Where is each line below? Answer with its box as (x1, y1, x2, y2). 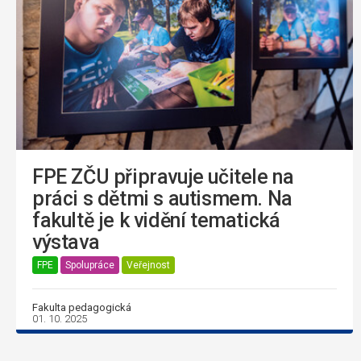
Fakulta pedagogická (32, 301, 131, 313)
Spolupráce (65, 259, 114, 272)
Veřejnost (127, 259, 170, 272)
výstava (32, 230, 100, 254)
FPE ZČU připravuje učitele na (32, 164, 294, 189)
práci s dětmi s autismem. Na (32, 186, 293, 210)
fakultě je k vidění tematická (32, 208, 280, 232)
